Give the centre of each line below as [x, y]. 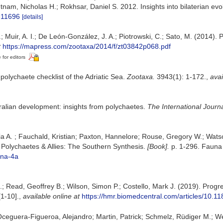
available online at [51, 196]
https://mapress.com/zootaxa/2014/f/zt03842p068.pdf [87, 46]
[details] [32, 17]
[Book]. [158, 146]
